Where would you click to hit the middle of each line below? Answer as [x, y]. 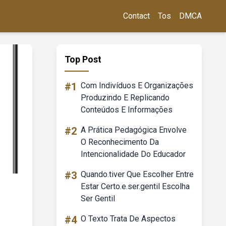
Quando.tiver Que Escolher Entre [137, 174]
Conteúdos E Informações [127, 110]
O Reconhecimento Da [120, 142]
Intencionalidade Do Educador [133, 154]
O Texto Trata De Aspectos [128, 219]
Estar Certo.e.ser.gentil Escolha [135, 186]
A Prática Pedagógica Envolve [134, 130]
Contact [136, 16]
